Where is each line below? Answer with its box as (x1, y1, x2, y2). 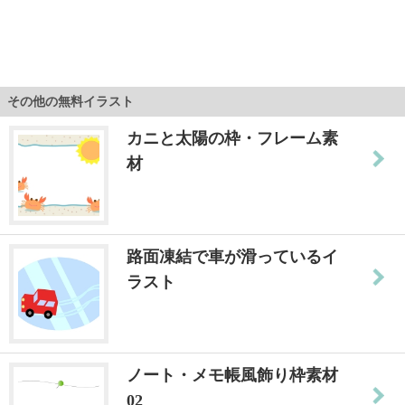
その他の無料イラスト (7, 94, 134, 108)
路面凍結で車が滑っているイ (127, 247, 338, 266)
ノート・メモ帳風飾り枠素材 (127, 365, 338, 384)
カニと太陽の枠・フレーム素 (127, 128, 338, 147)
